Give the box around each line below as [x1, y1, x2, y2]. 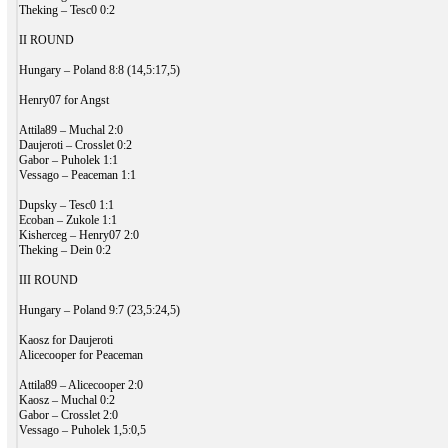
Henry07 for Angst [18, 92, 109, 107]
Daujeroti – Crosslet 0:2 [18, 137, 132, 152]
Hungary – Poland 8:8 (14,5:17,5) [18, 62, 180, 77]
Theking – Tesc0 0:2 [18, 2, 115, 17]
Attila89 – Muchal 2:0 [18, 122, 123, 137]
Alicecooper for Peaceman [18, 347, 143, 362]
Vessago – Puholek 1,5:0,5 [18, 422, 146, 437]
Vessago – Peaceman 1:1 [18, 167, 136, 182]
